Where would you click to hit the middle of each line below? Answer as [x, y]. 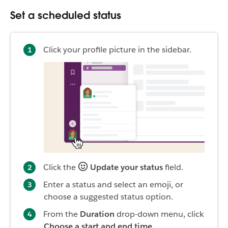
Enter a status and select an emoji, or [113, 184]
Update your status [126, 167]
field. [173, 167]
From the [62, 214]
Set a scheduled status [66, 16]
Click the [61, 167]
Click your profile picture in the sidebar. [118, 50]
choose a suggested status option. [108, 196]
